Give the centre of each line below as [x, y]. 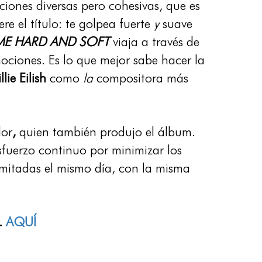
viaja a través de [155, 42]
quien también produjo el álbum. [108, 132]
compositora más [141, 78]
